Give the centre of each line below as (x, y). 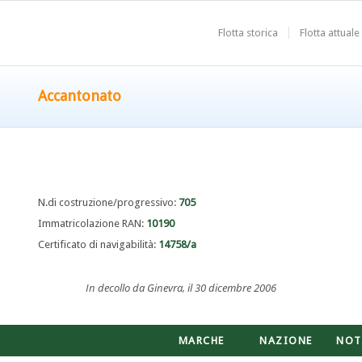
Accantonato (80, 96)
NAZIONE (286, 341)
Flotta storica (248, 33)
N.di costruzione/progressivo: (108, 203)
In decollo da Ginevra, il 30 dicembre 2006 (181, 288)
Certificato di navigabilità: (98, 245)
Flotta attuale (329, 33)
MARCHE (201, 341)
